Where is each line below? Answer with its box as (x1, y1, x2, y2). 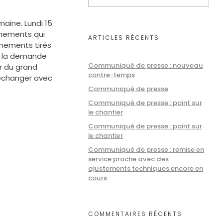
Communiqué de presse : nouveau (88, 60, 204, 70)
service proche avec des (88, 154, 169, 164)
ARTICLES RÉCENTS (88, 33, 160, 42)
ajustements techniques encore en (88, 164, 204, 174)
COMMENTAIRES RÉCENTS (88, 209, 183, 218)
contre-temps (88, 70, 135, 80)
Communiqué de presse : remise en (88, 145, 205, 155)
